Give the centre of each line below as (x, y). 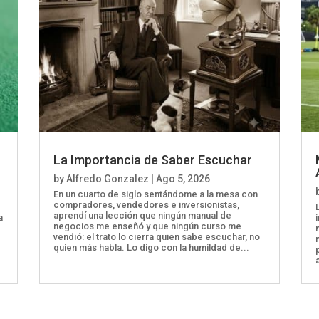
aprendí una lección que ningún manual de (142, 215)
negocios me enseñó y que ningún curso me (147, 226)
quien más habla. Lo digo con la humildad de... (151, 247)
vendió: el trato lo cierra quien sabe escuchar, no (156, 236)
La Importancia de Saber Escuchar (152, 159)
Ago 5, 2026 (183, 178)
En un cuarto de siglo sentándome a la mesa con (155, 194)
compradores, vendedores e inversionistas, (146, 204)
